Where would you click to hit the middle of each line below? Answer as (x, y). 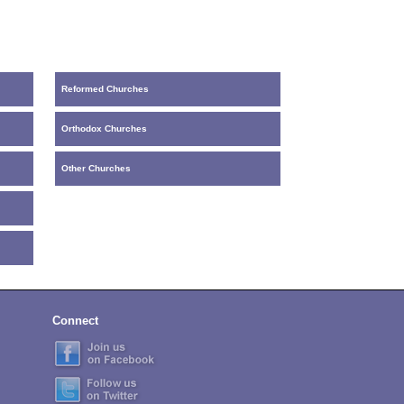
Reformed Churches (105, 89)
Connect (75, 320)
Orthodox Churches (104, 129)
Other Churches (96, 169)
